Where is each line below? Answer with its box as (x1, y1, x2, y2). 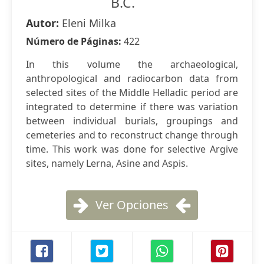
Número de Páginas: (26, 35, 124, 48)
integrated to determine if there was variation (26, 100, 238, 113)
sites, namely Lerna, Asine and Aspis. (26, 157, 188, 170)
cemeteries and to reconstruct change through (26, 128, 238, 141)
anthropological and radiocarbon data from (26, 72, 238, 85)
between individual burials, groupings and (26, 114, 238, 127)
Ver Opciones (95, 197, 169, 213)
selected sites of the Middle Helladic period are (26, 86, 238, 99)
